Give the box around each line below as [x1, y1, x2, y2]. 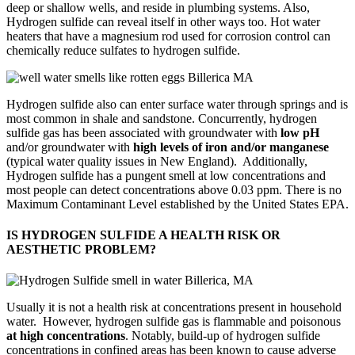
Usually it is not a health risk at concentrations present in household [6, 300, 342, 315]
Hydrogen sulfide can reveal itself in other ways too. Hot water [6, 14, 320, 29]
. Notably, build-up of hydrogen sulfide [125, 329, 320, 343]
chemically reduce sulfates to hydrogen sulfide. [6, 43, 240, 57]
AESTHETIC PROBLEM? [6, 242, 156, 257]
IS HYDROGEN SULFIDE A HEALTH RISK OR [6, 228, 281, 242]
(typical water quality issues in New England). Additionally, [6, 154, 307, 168]
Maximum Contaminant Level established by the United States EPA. [6, 197, 349, 211]
